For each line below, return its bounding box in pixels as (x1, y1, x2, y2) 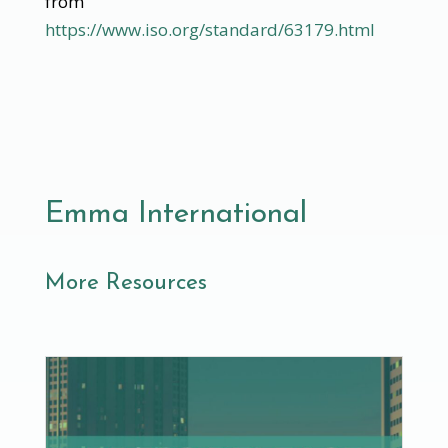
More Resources (44, 271, 207, 295)
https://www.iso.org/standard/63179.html (44, 17, 375, 41)
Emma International (44, 198, 307, 230)
